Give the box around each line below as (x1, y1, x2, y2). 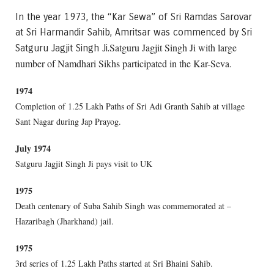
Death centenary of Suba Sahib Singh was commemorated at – (15, 200, 231, 212)
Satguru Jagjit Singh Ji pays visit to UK (15, 158, 152, 170)
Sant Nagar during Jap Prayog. (15, 115, 121, 127)
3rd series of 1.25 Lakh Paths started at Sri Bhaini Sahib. (15, 257, 213, 270)
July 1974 (15, 142, 51, 155)
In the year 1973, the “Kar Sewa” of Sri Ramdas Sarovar (15, 10, 252, 23)
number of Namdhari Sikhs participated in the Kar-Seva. (15, 56, 235, 70)
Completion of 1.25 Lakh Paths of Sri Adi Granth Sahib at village (15, 100, 245, 112)
